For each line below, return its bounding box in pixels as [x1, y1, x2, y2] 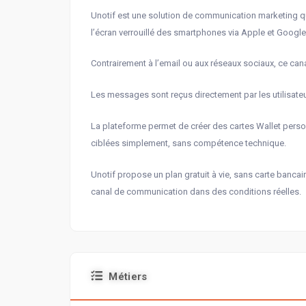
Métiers [109, 270, 148, 283]
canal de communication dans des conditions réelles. [91, 186, 301, 197]
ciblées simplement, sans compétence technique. [91, 138, 286, 149]
